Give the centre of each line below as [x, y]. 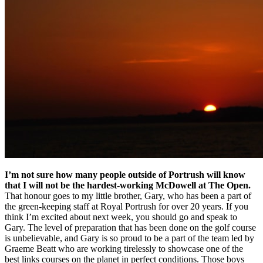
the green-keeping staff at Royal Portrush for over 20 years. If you [127, 207]
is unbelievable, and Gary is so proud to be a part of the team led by [129, 238]
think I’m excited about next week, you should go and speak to [121, 217]
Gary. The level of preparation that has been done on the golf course [130, 228]
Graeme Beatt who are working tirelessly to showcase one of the [124, 249]
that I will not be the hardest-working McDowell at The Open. [128, 186]
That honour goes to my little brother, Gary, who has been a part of [128, 196]
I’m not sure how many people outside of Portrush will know [125, 175]
